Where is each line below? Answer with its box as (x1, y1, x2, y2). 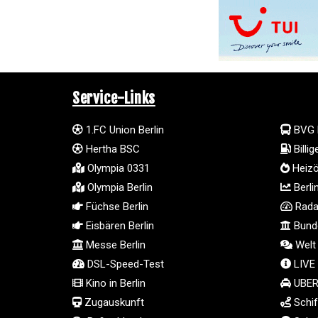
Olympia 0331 (84, 161, 150, 175)
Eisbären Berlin (83, 219, 154, 232)
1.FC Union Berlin (83, 123, 164, 136)
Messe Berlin (83, 238, 146, 251)
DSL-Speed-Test (84, 257, 164, 270)
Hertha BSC (83, 142, 140, 155)
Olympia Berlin (84, 180, 153, 194)
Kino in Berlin (83, 276, 146, 290)
